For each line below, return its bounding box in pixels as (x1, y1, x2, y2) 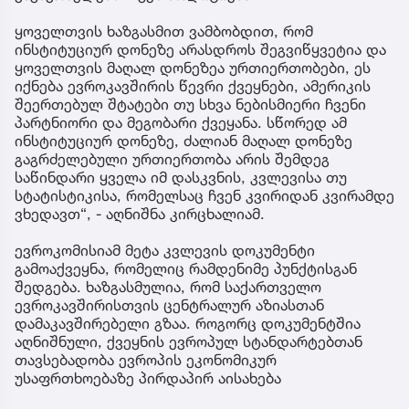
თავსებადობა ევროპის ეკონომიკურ (15, 351, 277, 370)
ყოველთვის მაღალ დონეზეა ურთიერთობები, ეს (15, 58, 371, 78)
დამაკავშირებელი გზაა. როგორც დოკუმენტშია (15, 314, 361, 333)
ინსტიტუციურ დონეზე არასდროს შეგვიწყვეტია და (15, 40, 386, 59)
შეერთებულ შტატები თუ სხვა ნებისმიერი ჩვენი (15, 95, 366, 114)
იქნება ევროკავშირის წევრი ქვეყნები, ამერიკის (15, 77, 371, 96)
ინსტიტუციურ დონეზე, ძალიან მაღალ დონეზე (15, 131, 352, 151)
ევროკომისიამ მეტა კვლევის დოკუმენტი (15, 241, 315, 260)
